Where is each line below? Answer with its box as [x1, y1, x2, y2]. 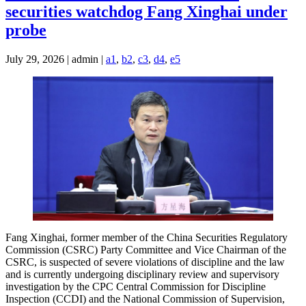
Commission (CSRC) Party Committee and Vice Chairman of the [5, 244, 286, 256]
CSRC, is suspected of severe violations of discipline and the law [5, 256, 285, 268]
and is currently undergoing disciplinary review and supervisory [5, 268, 279, 281]
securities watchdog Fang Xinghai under [5, 3, 288, 21]
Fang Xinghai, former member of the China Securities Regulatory [5, 232, 288, 244]
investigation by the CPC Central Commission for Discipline [5, 281, 266, 293]
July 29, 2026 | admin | [5, 53, 106, 66]
